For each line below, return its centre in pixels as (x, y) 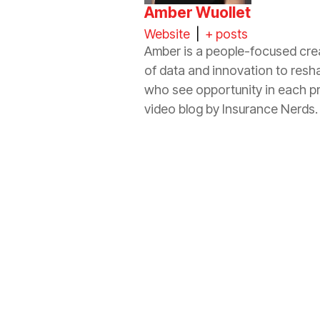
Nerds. (298, 109)
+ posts (226, 34)
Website (167, 34)
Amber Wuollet (197, 12)
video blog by (183, 109)
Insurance (250, 109)
